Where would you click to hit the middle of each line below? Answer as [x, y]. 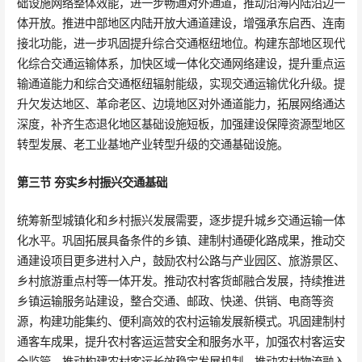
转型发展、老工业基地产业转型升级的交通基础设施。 [152, 145]
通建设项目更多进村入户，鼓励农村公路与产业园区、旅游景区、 [181, 260]
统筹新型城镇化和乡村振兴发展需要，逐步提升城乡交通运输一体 [181, 220]
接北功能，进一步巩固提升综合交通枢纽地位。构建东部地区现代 [181, 44]
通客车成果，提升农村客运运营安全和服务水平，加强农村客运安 [181, 341]
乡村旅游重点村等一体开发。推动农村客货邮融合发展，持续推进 [181, 280]
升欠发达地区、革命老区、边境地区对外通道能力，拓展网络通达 [181, 104]
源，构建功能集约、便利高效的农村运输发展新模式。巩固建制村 [181, 321]
